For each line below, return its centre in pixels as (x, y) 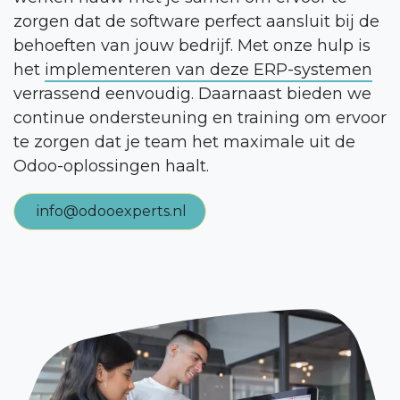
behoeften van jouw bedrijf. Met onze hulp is (192, 45)
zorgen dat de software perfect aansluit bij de (196, 21)
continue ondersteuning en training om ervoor (200, 117)
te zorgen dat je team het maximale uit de (184, 142)
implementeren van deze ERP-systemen (208, 69)
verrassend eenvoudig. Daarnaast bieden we (192, 93)
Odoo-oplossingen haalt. (111, 166)
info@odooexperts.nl (112, 211)
